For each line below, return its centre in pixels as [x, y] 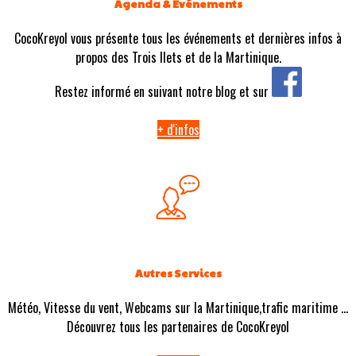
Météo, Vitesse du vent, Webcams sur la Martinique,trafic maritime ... [178, 308]
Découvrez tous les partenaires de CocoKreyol [178, 327]
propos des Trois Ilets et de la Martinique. [178, 57]
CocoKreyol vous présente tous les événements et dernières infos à [178, 38]
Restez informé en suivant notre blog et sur [163, 91]
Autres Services [178, 273]
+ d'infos [178, 129]
